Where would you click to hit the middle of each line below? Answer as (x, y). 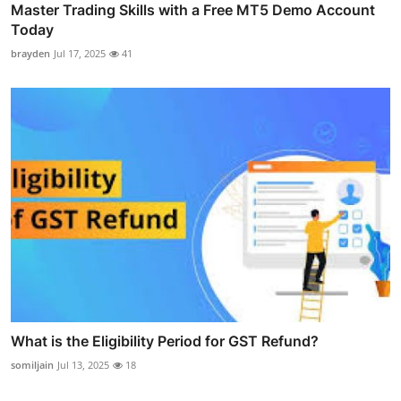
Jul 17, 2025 (80, 53)
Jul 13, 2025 (83, 365)
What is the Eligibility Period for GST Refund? (165, 341)
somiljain (32, 365)
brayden (30, 53)
